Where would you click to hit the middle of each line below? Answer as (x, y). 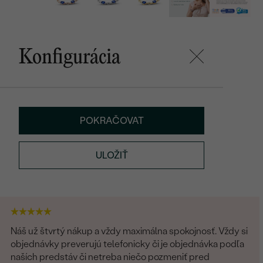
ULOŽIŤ (112, 155)
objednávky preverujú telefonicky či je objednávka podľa (128, 244)
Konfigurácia (70, 58)
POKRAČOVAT (112, 121)
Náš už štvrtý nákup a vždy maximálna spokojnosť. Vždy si (129, 231)
